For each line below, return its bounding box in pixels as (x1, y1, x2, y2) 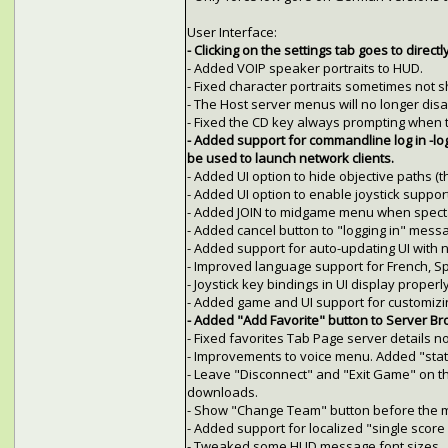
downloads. (186, 383, 258, 402)
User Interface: (186, 23, 277, 42)
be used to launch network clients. (186, 149, 394, 168)
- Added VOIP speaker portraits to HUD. (186, 59, 423, 78)
